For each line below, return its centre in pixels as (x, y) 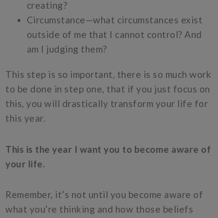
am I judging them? (68, 49)
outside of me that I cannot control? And (114, 35)
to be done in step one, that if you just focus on (108, 89)
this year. (26, 118)
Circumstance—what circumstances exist (115, 20)
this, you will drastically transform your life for (107, 104)
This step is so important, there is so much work (109, 74)
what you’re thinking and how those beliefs (100, 209)
